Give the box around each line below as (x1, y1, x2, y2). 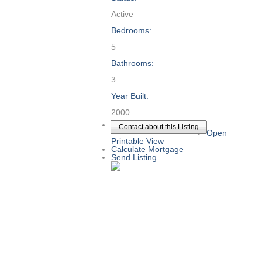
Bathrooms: (111, 58, 154, 68)
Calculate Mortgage (111, 144, 184, 154)
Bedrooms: (111, 26, 151, 35)
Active (111, 9, 133, 19)
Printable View (111, 136, 164, 146)
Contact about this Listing (118, 123, 199, 131)
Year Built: (111, 91, 149, 101)
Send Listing (111, 153, 157, 162)
